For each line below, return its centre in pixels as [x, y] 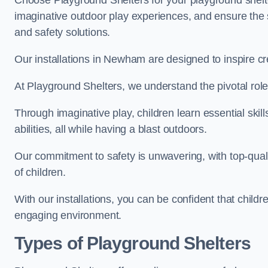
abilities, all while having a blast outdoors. [111, 129]
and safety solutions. [63, 32]
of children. [40, 172]
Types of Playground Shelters [133, 243]
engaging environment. [68, 215]
